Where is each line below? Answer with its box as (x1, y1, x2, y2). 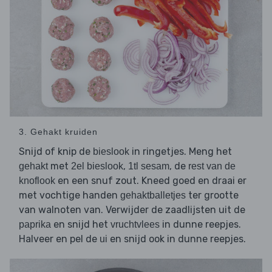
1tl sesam (128, 161, 169, 172)
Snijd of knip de (19, 146, 93, 158)
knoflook (19, 175, 55, 186)
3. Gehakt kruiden (19, 127, 98, 137)
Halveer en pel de (19, 233, 100, 245)
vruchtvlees (110, 219, 160, 230)
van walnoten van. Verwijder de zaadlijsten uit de (19, 204, 245, 216)
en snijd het (51, 219, 110, 231)
